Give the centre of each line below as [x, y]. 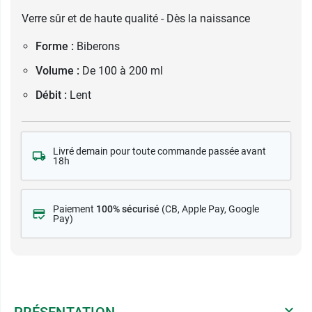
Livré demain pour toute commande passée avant [159, 151]
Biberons [98, 46]
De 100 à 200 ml [123, 71]
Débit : [51, 95]
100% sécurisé [128, 209]
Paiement [75, 209]
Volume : [57, 71]
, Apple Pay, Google [218, 209]
